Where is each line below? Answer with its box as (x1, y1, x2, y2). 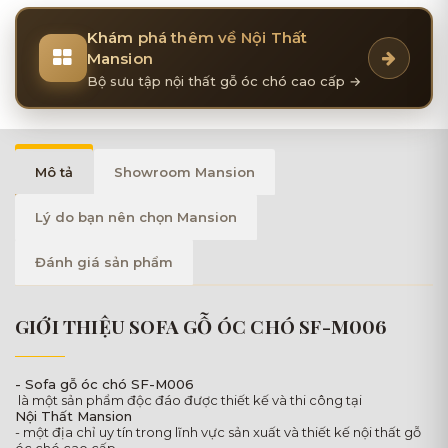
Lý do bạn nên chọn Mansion (35, 209, 237, 226)
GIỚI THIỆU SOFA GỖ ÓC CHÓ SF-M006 (15, 313, 388, 340)
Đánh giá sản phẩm (35, 254, 173, 271)
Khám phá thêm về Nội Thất (86, 27, 308, 47)
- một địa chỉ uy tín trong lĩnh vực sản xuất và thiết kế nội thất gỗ (15, 424, 421, 441)
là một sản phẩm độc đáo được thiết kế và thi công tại (15, 392, 362, 409)
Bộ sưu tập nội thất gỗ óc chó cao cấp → (86, 72, 361, 89)
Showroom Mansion (114, 164, 255, 181)
